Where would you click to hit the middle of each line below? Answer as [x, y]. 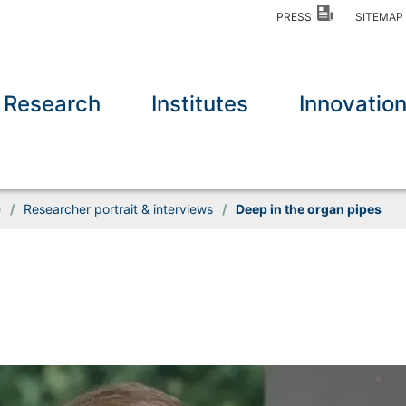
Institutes [200, 104]
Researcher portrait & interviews [118, 209]
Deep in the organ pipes [308, 209]
